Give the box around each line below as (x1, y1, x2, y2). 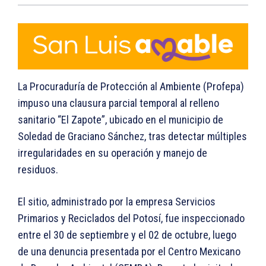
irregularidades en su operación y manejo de (18, 147, 207, 160)
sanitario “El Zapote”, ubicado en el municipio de (18, 113, 223, 126)
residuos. (18, 163, 58, 176)
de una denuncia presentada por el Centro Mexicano (18, 245, 240, 258)
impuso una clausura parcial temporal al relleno (18, 97, 219, 110)
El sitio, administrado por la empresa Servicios (18, 195, 216, 208)
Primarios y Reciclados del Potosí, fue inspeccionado (18, 212, 245, 225)
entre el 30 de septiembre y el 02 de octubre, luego (18, 229, 236, 242)
